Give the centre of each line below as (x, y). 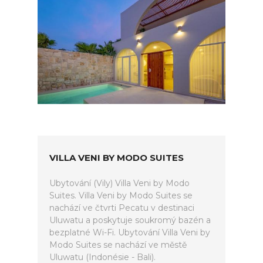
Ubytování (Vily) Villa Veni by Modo (119, 183)
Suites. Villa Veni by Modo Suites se (121, 195)
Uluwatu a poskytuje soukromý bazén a (130, 220)
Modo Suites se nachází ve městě (118, 245)
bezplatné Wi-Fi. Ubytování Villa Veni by (130, 232)
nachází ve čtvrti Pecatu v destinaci (122, 208)
